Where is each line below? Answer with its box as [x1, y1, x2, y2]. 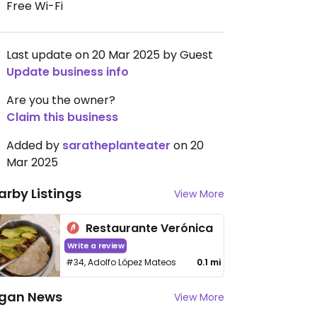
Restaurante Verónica [86, 220, 214, 236]
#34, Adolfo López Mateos [66, 256, 177, 268]
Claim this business [6, 109, 118, 125]
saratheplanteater [62, 137, 171, 154]
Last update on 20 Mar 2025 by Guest [6, 47, 213, 63]
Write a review [67, 240, 125, 252]
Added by [6, 137, 62, 154]
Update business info [6, 64, 129, 80]
